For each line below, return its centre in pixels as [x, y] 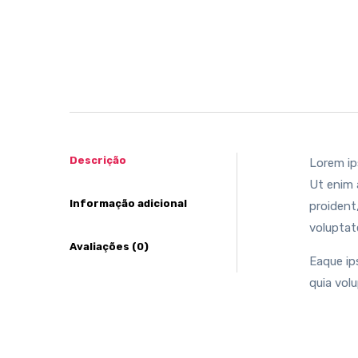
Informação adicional [128, 203]
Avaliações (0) [109, 247]
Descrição [98, 160]
